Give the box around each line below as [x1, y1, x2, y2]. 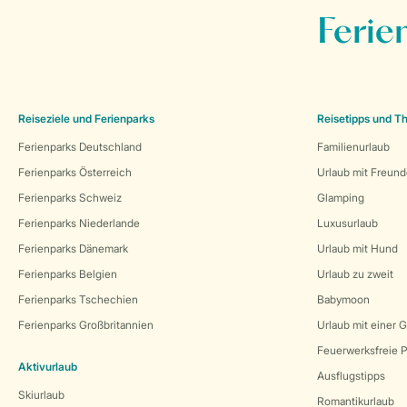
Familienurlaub [317, 140, 390, 154]
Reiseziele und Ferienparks [18, 112, 154, 125]
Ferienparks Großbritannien [18, 318, 154, 332]
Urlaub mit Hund [317, 242, 398, 255]
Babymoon [317, 293, 370, 306]
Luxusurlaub [317, 216, 378, 230]
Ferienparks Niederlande [18, 216, 140, 230]
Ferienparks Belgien [18, 267, 117, 281]
